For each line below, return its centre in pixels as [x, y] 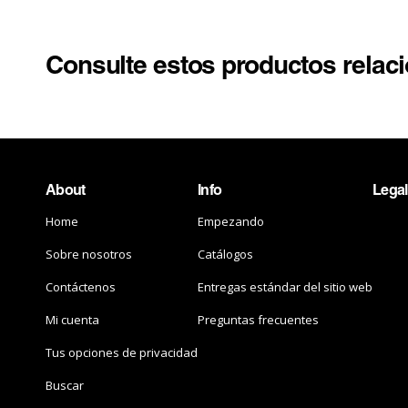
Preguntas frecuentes [258, 320]
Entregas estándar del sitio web [285, 287]
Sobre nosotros [89, 254]
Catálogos [225, 254]
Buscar [65, 385]
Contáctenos [81, 287]
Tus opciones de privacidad [122, 352]
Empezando [231, 221]
